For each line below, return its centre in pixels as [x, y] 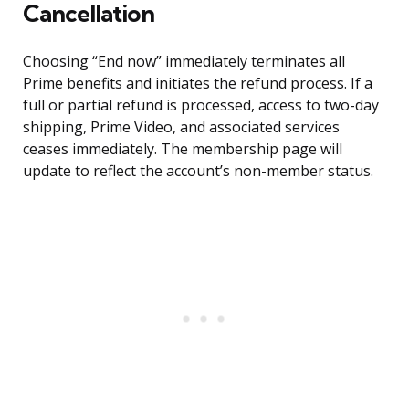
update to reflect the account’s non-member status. [198, 171]
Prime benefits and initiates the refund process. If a [198, 84]
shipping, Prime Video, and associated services [181, 127]
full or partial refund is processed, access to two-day [201, 105]
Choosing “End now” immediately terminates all [184, 62]
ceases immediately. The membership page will [183, 149]
